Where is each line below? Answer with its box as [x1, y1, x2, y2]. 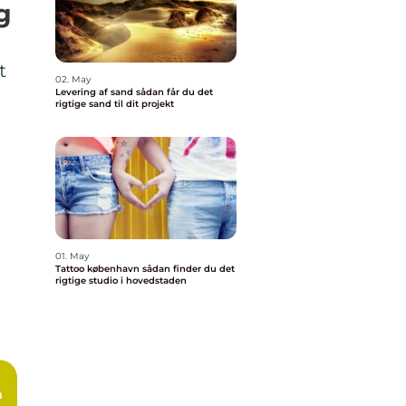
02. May [55, 73, 91, 85]
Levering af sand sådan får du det [55, 86, 136, 98]
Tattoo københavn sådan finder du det [55, 263, 142, 275]
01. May [55, 250, 89, 262]
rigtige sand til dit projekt [55, 98, 174, 110]
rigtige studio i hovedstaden [55, 275, 187, 286]
